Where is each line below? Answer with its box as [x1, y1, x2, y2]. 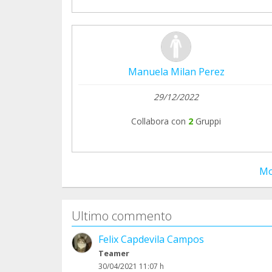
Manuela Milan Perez [127, 64, 225, 78]
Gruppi [195, 115, 221, 127]
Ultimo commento [72, 207, 172, 224]
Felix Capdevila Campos [98, 232, 204, 246]
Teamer [98, 247, 129, 259]
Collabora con [131, 115, 186, 127]
